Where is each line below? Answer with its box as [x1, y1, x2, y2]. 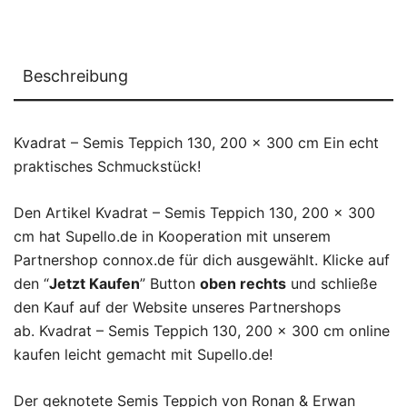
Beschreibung [23, 66, 128, 85]
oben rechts [200, 274, 286, 293]
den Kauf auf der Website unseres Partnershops [14, 298, 341, 316]
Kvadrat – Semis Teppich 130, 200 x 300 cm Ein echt [14, 134, 379, 152]
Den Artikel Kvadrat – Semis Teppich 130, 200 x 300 [14, 203, 375, 222]
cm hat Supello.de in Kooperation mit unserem [14, 227, 331, 245]
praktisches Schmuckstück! [14, 157, 201, 175]
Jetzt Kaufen [49, 274, 140, 293]
